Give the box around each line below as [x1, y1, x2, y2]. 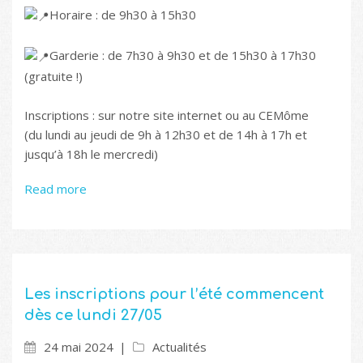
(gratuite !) [24, 67, 83, 84]
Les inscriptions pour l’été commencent [24, 285, 324, 302]
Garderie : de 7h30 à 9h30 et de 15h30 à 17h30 [49, 46, 316, 63]
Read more [24, 180, 87, 197]
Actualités [152, 338, 207, 355]
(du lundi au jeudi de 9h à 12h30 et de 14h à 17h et [24, 126, 307, 143]
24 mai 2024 [44, 338, 113, 355]
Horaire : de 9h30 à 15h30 [49, 6, 196, 23]
